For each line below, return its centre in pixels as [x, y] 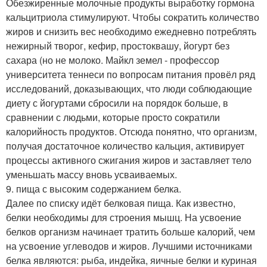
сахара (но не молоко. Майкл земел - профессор [113, 60]
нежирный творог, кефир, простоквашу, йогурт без [118, 45]
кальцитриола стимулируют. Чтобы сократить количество [133, 17]
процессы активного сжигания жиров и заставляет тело [129, 160]
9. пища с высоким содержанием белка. [94, 188]
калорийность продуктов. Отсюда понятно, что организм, [131, 131]
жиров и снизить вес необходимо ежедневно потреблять [131, 31]
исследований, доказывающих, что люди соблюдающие [129, 88]
